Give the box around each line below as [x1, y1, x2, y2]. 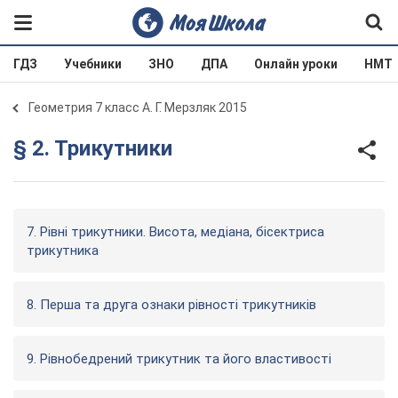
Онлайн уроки [254, 57, 338, 71]
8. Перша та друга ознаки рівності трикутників [27, 297, 316, 313]
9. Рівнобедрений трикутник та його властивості [27, 351, 331, 367]
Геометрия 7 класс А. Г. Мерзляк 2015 [28, 100, 247, 115]
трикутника [27, 243, 99, 259]
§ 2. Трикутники [13, 135, 172, 161]
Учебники [64, 57, 122, 71]
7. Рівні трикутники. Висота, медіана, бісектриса [27, 224, 324, 240]
